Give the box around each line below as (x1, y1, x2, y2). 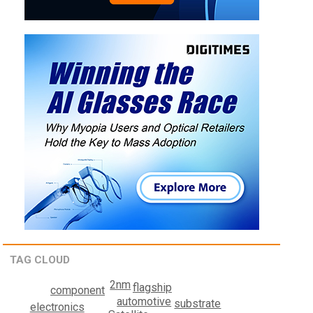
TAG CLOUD (10, 254, 71, 267)
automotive (117, 294, 172, 308)
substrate (174, 297, 221, 311)
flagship (132, 281, 172, 295)
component (50, 284, 105, 298)
